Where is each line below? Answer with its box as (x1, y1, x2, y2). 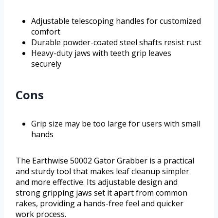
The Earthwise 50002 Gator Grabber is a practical (16, 155, 194, 166)
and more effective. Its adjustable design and (16, 177, 178, 188)
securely (31, 58, 61, 70)
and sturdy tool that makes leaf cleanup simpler (16, 166, 189, 177)
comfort (31, 26, 60, 37)
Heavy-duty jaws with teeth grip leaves (31, 48, 171, 59)
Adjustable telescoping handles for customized (31, 16, 201, 27)
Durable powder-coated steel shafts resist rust (31, 37, 201, 48)
